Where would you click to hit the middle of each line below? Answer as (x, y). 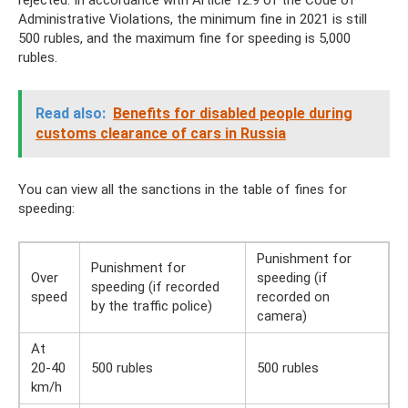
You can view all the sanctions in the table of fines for (183, 189)
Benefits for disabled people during (233, 113)
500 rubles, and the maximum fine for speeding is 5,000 (184, 38)
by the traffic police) (152, 306)
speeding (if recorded (155, 286)
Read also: (71, 113)
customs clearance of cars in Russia (161, 133)
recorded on (293, 296)
